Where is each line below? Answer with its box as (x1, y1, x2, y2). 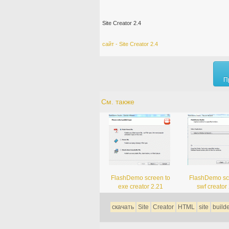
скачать (111, 203, 134, 211)
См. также (101, 97, 134, 106)
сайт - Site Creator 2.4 (102, 40, 158, 47)
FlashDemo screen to (110, 174, 170, 181)
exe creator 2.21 (118, 182, 163, 190)
